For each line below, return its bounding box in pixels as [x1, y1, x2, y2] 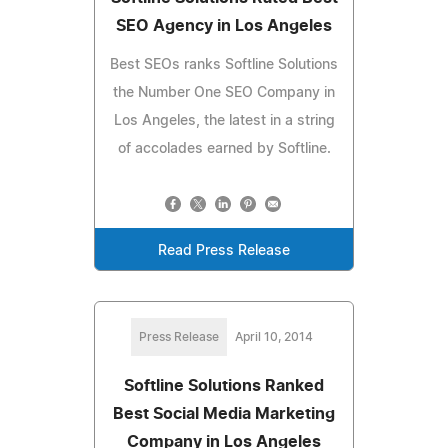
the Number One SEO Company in [113, 85, 335, 100]
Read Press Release [158, 243, 290, 258]
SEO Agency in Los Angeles [116, 17, 332, 34]
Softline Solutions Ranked [124, 377, 324, 394]
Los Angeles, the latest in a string [113, 113, 335, 128]
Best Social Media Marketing [113, 405, 335, 422]
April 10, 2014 [235, 330, 313, 343]
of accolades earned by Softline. [117, 141, 331, 156]
